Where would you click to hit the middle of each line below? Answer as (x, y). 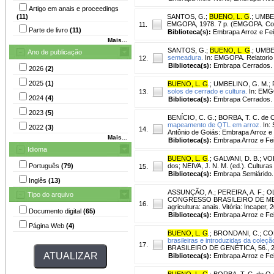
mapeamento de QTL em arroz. (214, 124)
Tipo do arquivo (50, 194)
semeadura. (185, 57)
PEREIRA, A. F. (240, 192)
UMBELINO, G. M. (241, 83)
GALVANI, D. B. (236, 158)
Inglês (39, 180)
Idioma (37, 149)
